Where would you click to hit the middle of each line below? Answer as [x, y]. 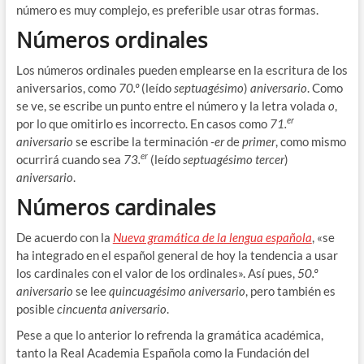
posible [36, 309]
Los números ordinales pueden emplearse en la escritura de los [182, 70]
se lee [91, 291]
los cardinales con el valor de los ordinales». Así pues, [156, 273]
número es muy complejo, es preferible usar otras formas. [167, 10]
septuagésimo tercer [233, 160]
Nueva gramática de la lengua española [212, 238]
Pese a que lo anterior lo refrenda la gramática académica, [169, 335]
